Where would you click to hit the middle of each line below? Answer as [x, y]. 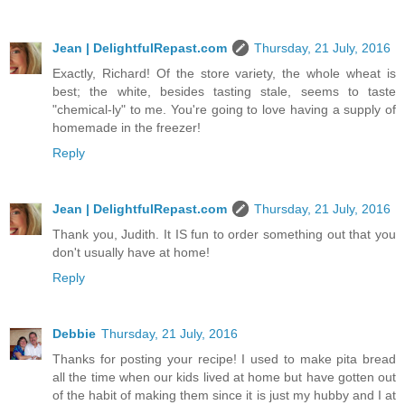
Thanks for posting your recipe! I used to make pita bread [224, 359]
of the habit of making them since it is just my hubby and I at [224, 396]
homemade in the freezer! [127, 128]
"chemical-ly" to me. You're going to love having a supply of [224, 110]
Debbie [74, 334]
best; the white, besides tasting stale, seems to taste [224, 92]
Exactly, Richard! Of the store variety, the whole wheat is [224, 74]
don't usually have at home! [131, 253]
